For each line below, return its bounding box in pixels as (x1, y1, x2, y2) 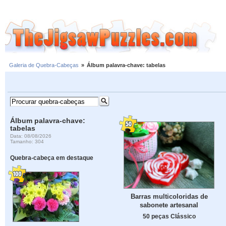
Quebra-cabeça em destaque (10, 154, 94, 161)
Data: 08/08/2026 (10, 133, 52, 139)
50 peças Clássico (142, 212, 196, 219)
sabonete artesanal (140, 201, 198, 209)
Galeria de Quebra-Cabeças (9, 62, 79, 69)
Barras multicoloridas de (130, 192, 208, 200)
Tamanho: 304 (10, 138, 44, 144)
